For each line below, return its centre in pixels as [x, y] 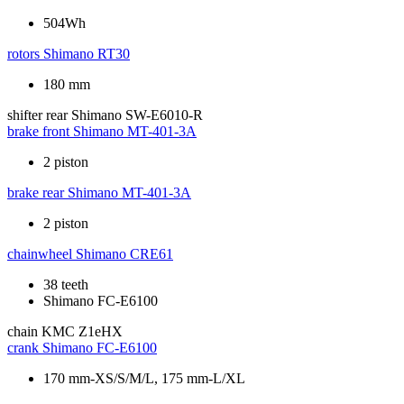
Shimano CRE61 [124, 254]
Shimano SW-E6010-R [137, 115]
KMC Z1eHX [82, 332]
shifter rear [37, 115]
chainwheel [40, 254]
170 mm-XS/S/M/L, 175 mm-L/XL [144, 379]
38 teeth [66, 285]
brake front [38, 132]
